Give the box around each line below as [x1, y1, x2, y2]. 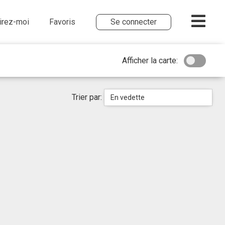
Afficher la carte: [122, 55, 178, 65]
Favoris [49, 17, 76, 27]
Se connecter [110, 17, 157, 27]
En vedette [110, 93, 145, 101]
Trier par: [72, 92, 104, 102]
